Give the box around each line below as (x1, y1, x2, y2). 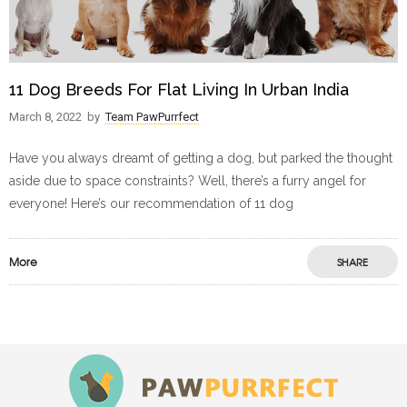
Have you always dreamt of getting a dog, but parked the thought (9, 151, 392, 166)
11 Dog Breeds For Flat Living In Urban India (9, 80, 349, 100)
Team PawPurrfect (105, 110, 199, 124)
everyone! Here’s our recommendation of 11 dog (9, 196, 293, 212)
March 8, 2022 (9, 110, 82, 124)
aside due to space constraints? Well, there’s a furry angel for (9, 174, 366, 189)
